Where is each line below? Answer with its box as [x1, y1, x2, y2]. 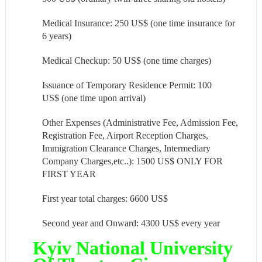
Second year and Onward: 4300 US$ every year [42, 218, 220, 229]
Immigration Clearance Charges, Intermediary [42, 143, 211, 154]
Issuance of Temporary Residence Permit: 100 [42, 80, 212, 91]
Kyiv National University [32, 237, 233, 259]
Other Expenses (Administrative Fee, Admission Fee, [42, 118, 238, 128]
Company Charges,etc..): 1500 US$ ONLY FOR [42, 156, 223, 167]
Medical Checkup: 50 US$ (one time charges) [42, 56, 211, 66]
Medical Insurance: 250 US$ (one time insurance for [42, 18, 235, 29]
